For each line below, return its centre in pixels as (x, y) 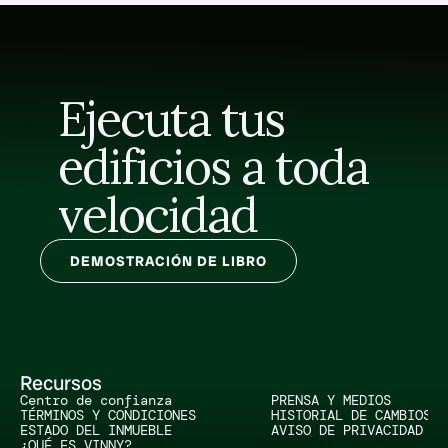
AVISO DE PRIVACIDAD (347, 430)
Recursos (61, 383)
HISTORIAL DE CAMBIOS (351, 415)
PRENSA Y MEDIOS (331, 400)
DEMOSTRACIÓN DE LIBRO (168, 261)
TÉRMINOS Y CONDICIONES (108, 415)
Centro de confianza (96, 400)
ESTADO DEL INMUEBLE (96, 430)
